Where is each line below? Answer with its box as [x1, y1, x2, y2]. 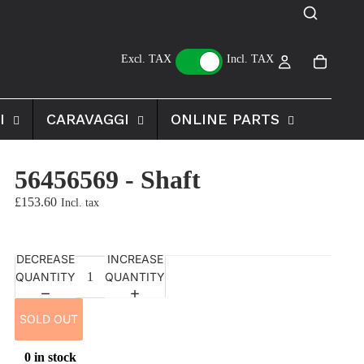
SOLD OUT [19, 312, 78, 326]
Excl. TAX [121, 53, 172, 65]
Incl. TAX [227, 53, 275, 65]
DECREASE [16, 251, 75, 266]
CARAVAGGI [45, 110, 129, 128]
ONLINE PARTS [170, 110, 279, 128]
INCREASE [106, 251, 163, 266]
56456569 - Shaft [15, 165, 201, 194]
